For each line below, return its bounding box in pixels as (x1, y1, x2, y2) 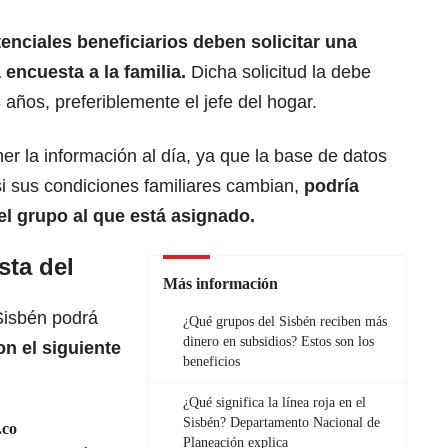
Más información (163, 275, 278, 293)
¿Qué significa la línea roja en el (183, 395, 366, 411)
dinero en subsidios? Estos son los (183, 334, 374, 350)
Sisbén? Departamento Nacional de (183, 415, 380, 431)
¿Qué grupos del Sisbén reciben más (183, 314, 387, 330)
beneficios (183, 354, 240, 370)
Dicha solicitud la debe (186, 62, 371, 83)
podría (304, 176, 359, 197)
